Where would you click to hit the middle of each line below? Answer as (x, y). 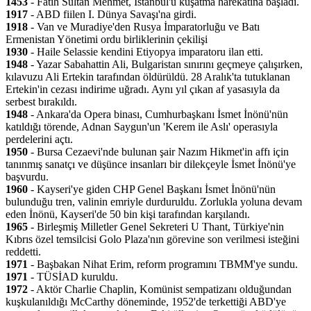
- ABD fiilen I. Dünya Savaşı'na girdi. (112, 14)
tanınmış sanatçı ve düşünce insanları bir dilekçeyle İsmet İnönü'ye (151, 164)
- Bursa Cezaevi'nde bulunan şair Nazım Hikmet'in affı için (158, 152)
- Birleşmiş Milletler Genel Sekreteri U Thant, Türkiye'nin (156, 227)
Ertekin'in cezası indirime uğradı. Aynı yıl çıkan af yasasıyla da (143, 89)
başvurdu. (27, 177)
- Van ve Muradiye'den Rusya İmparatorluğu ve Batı (144, 27)
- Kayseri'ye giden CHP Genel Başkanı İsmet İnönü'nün (152, 189)
